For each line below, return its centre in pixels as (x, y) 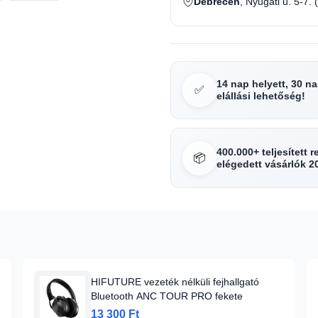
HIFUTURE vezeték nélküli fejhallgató (175, 282)
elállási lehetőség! (261, 96)
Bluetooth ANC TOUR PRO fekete (167, 296)
